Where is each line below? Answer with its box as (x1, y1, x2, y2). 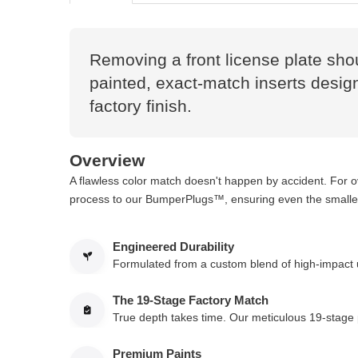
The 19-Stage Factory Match (113, 292, 268, 307)
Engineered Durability (113, 239, 234, 253)
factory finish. (89, 97, 192, 115)
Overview (70, 151, 145, 169)
